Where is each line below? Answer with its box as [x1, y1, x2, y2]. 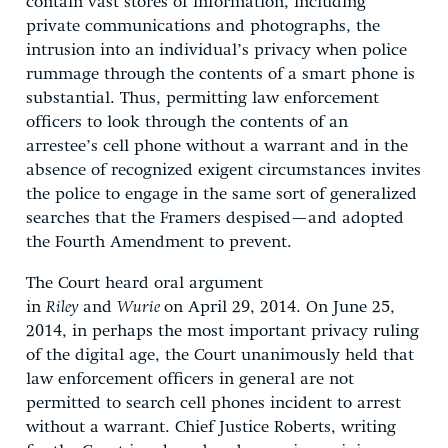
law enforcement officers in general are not [26, 370, 354, 388]
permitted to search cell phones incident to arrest [26, 394, 401, 412]
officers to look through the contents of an [26, 113, 348, 131]
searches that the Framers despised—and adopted [26, 209, 404, 227]
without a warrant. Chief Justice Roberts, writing [26, 418, 396, 436]
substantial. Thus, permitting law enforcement [26, 89, 379, 107]
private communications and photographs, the [26, 17, 380, 35]
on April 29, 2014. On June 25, [164, 298, 395, 316]
